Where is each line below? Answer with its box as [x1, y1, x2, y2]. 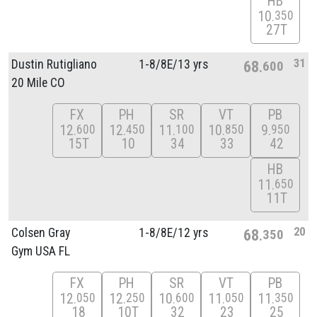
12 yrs [177, 225, 208, 240]
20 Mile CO [11, 75, 65, 90]
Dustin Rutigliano [11, 57, 97, 71]
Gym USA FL [11, 243, 70, 258]
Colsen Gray [11, 225, 70, 240]
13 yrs [177, 57, 208, 71]
